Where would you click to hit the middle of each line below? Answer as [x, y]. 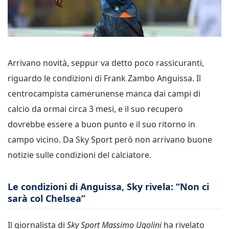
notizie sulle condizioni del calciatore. [79, 155]
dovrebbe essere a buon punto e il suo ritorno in [101, 124]
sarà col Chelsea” [47, 198]
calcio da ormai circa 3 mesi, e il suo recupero [95, 109]
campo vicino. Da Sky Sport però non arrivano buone [110, 139]
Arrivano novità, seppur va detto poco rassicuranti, [106, 63]
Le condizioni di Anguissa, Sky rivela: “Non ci [108, 186]
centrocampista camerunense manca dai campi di [104, 93]
